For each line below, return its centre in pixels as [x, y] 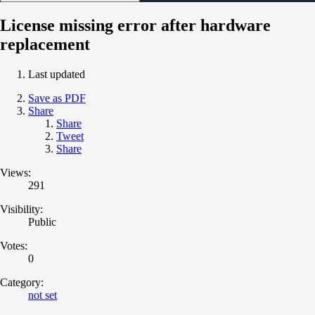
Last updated [57, 74]
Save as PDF [57, 98]
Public [42, 221]
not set [43, 295]
